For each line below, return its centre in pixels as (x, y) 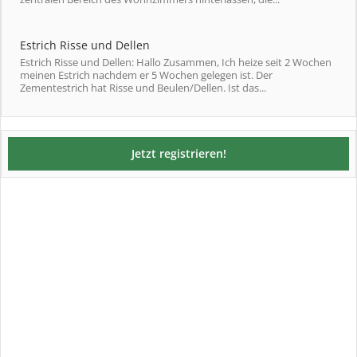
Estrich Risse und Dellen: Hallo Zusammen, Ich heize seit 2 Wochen (176, 63)
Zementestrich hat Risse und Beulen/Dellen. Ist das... (143, 88)
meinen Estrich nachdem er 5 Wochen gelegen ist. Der (146, 75)
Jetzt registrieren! (178, 154)
